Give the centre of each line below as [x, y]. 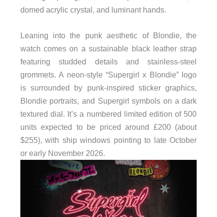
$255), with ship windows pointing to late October [108, 140]
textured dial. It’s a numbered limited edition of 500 [108, 114]
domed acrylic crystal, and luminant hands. [93, 9]
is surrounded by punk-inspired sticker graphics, [108, 87]
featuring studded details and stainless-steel [108, 61]
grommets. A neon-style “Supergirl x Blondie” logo [108, 74]
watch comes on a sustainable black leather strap [108, 48]
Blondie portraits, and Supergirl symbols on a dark [108, 101]
